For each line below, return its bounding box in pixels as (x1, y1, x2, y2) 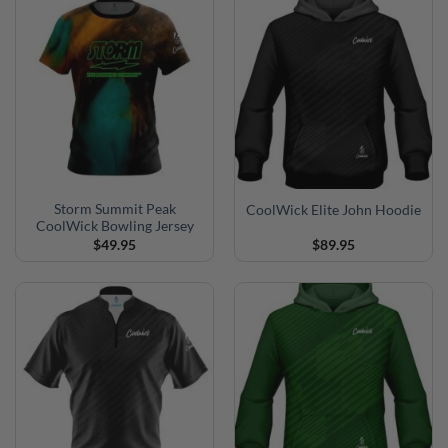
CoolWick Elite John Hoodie (246, 201, 421, 218)
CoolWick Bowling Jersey (35, 218, 194, 235)
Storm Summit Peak (53, 201, 176, 218)
